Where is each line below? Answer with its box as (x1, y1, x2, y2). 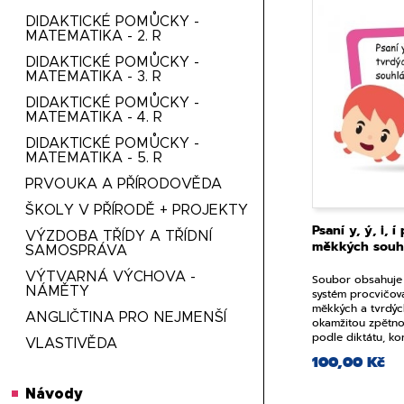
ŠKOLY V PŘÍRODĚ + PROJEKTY (25, 203, 249, 217)
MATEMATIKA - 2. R (25, 29, 162, 43)
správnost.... (311, 344, 370, 360)
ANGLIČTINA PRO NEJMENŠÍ (25, 310, 227, 325)
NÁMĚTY (25, 284, 90, 298)
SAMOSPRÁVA (25, 243, 128, 258)
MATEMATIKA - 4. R (25, 110, 163, 124)
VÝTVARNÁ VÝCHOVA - (25, 270, 197, 284)
